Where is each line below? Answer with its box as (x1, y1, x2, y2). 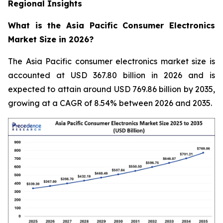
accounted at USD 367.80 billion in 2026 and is (8, 70, 215, 81)
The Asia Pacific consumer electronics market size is (8, 56, 215, 67)
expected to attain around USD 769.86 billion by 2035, (8, 84, 215, 95)
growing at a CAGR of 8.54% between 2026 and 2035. (8, 98, 212, 109)
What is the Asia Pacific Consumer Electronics (8, 20, 215, 31)
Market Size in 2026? (8, 34, 94, 45)
